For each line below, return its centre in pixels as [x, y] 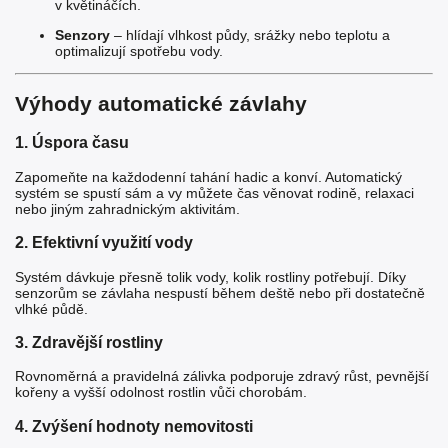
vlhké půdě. [51, 308]
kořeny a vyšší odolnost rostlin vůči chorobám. [161, 392]
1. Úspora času [72, 142]
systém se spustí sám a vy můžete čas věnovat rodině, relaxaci [214, 192]
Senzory [82, 34]
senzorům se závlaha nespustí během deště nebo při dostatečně [220, 292]
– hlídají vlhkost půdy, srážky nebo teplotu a [250, 34]
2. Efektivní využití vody [104, 242]
